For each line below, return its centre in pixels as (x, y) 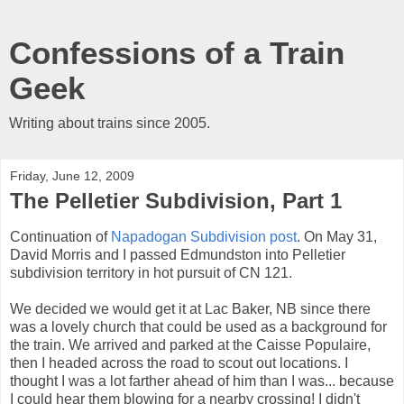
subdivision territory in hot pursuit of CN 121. (151, 272)
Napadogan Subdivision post (204, 236)
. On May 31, (337, 236)
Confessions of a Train (177, 53)
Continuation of (60, 236)
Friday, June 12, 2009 (72, 176)
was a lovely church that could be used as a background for (198, 326)
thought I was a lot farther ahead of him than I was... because (202, 381)
